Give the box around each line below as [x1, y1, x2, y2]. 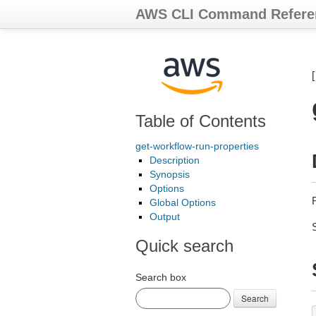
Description [150, 154, 200, 166]
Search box [135, 272, 186, 283]
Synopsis [150, 169, 190, 180]
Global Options [150, 197, 216, 208]
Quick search [135, 236, 233, 255]
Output [150, 211, 180, 222]
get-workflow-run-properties [135, 140, 259, 152]
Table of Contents [135, 111, 266, 130]
